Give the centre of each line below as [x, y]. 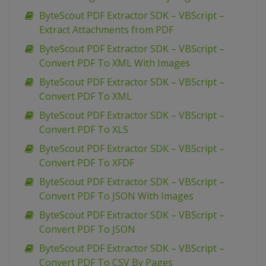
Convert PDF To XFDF [87, 163]
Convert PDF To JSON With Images [116, 196]
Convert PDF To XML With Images [115, 63]
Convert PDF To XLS [84, 130]
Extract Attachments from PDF [106, 30]
